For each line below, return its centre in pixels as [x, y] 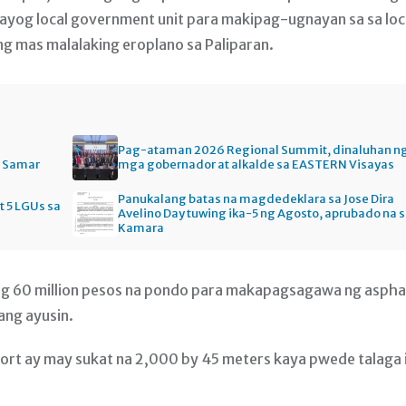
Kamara [141, 228]
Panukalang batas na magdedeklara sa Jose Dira [256, 199]
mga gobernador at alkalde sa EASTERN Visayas [256, 165]
